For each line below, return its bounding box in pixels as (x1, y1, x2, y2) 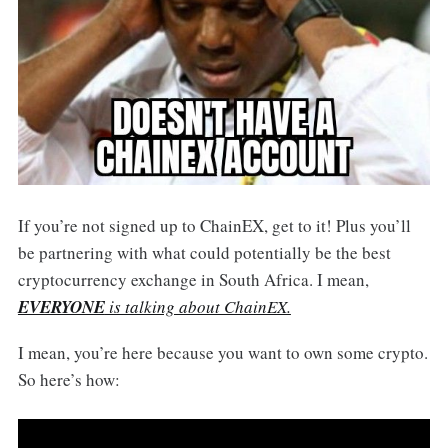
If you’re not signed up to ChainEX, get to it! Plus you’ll (17, 213, 411, 237)
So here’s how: (17, 367, 120, 391)
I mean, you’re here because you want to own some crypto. (17, 340, 428, 364)
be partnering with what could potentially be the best (17, 240, 391, 264)
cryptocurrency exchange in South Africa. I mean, (17, 267, 369, 291)
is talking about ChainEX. (104, 294, 291, 318)
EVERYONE (17, 294, 105, 319)
